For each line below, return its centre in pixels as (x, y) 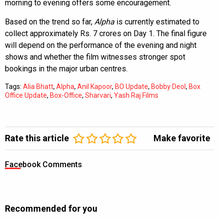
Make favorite (182, 138)
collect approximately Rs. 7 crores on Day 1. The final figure (106, 33)
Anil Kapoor (95, 86)
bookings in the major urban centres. (66, 68)
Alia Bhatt (38, 86)
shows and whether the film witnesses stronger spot (95, 57)
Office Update (26, 95)
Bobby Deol (168, 86)
